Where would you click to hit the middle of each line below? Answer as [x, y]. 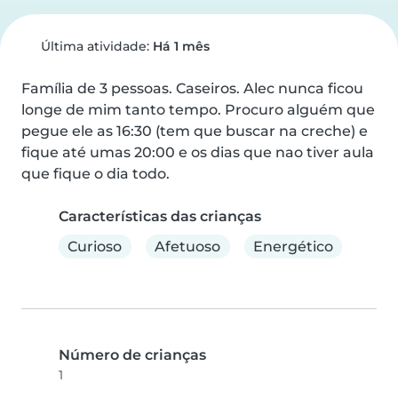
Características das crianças [160, 216]
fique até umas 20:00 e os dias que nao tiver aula [198, 152]
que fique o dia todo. [96, 174]
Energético [293, 246]
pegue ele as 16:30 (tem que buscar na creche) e [195, 131]
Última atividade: [95, 46]
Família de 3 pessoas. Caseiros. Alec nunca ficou [192, 88]
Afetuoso [188, 246]
